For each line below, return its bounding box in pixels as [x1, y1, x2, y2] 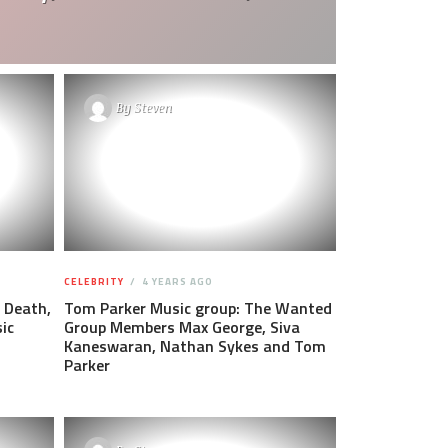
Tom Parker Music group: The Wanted [63, 295, 332, 320]
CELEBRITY [63, 273, 124, 289]
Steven [133, 98, 172, 117]
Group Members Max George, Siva [63, 314, 300, 339]
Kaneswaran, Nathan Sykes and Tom [63, 333, 326, 358]
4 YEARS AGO [138, 273, 213, 289]
